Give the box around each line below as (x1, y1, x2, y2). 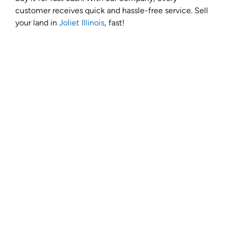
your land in (15, 18, 59, 28)
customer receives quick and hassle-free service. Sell (15, 6, 208, 16)
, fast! (104, 18, 125, 28)
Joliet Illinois (59, 18, 104, 28)
